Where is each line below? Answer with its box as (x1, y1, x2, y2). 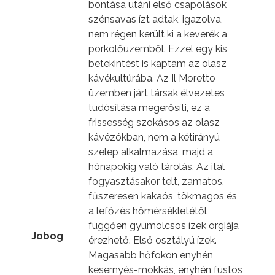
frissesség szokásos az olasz (88, 117, 220, 129)
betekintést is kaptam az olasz (88, 58, 227, 70)
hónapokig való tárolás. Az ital (88, 161, 225, 173)
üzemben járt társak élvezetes (88, 87, 225, 99)
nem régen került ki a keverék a (88, 28, 227, 41)
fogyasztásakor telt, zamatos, (88, 176, 224, 188)
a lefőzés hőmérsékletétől (88, 205, 207, 217)
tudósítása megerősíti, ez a (88, 102, 210, 114)
